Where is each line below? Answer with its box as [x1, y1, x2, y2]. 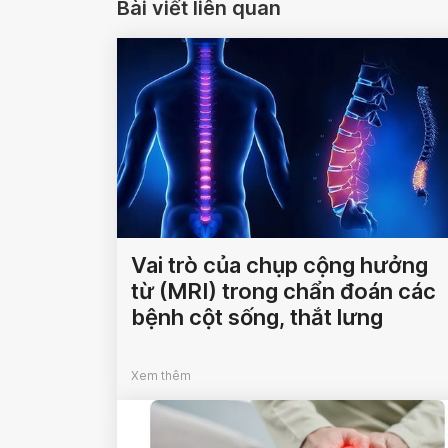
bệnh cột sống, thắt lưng [131, 304, 383, 331]
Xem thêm [131, 368, 191, 384]
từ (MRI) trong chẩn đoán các [131, 278, 436, 305]
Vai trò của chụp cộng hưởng [131, 252, 428, 279]
